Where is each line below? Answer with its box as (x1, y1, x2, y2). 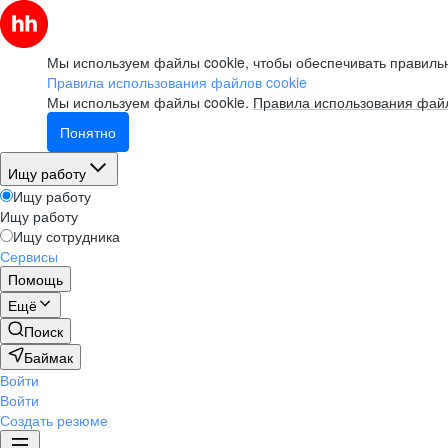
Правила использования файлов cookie (47, 72, 307, 92)
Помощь (8, 269, 63, 289)
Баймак (24, 347, 73, 367)
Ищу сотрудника (13, 226, 120, 246)
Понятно (60, 122, 116, 142)
